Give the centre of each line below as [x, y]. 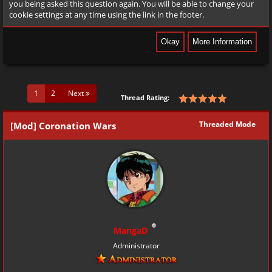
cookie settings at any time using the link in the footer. [107, 15]
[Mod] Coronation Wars [63, 126]
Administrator [136, 246]
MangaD [130, 231]
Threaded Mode [227, 124]
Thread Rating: [145, 98]
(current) [53, 93]
